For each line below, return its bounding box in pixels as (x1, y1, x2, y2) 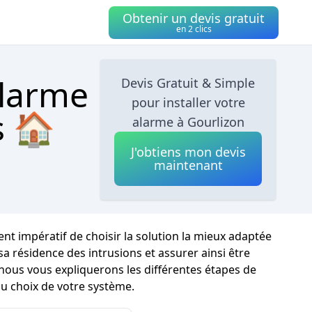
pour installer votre (131, 94, 245, 111)
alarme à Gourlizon (132, 114, 244, 130)
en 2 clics (175, 22, 212, 35)
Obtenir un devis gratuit (123, 9, 265, 26)
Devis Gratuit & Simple (121, 75, 256, 91)
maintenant (153, 157, 223, 173)
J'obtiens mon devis (130, 143, 246, 160)
